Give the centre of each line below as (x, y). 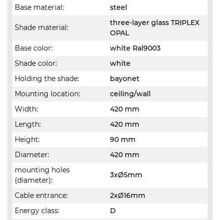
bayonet (125, 79)
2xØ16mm (128, 195)
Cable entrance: (41, 195)
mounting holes (42, 170)
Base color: (34, 48)
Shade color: (36, 63)
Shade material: (41, 27)
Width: (26, 109)
